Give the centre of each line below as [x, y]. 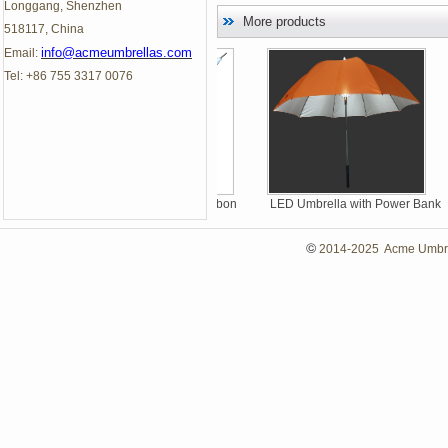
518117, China [45, 29]
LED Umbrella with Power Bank [325, 204]
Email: [22, 53]
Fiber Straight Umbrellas [133, 222]
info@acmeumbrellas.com [116, 52]
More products [284, 21]
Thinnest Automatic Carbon [133, 204]
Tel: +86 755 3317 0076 [71, 76]
